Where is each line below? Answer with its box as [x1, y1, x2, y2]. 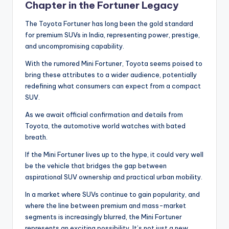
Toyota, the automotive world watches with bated [25, 121, 186, 130]
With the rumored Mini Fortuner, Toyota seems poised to [25, 59, 202, 67]
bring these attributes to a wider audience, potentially [25, 70, 197, 79]
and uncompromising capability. [25, 41, 124, 50]
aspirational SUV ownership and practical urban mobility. [25, 172, 202, 181]
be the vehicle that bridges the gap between [25, 161, 167, 170]
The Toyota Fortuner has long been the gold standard [25, 19, 193, 28]
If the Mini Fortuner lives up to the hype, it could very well [25, 150, 203, 158]
